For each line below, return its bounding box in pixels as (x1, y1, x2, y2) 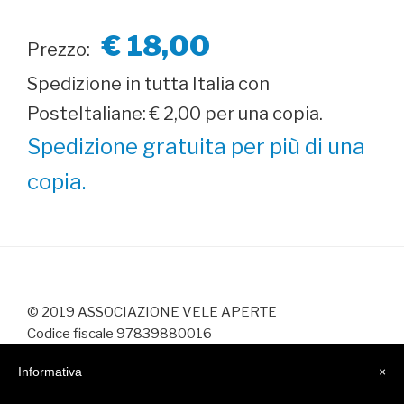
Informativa (18, 364, 82, 379)
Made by (27, 369, 84, 385)
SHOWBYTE (84, 369, 166, 385)
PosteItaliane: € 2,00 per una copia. (27, 102, 323, 124)
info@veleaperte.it (27, 347, 140, 363)
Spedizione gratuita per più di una (27, 133, 365, 160)
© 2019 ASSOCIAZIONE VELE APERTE (27, 304, 277, 320)
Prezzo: (27, 38, 101, 60)
